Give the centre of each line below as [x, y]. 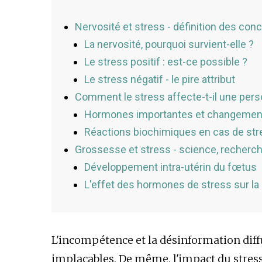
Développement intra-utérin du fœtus [170, 167]
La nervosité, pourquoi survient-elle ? [169, 44]
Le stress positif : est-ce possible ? [166, 62]
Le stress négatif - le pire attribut [160, 80]
